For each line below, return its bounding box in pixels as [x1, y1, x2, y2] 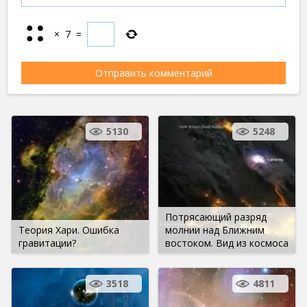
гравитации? [19, 236, 76, 249]
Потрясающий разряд [165, 210, 267, 223]
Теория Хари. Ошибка [19, 223, 119, 236]
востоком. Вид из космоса [165, 236, 288, 249]
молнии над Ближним [165, 223, 265, 236]
